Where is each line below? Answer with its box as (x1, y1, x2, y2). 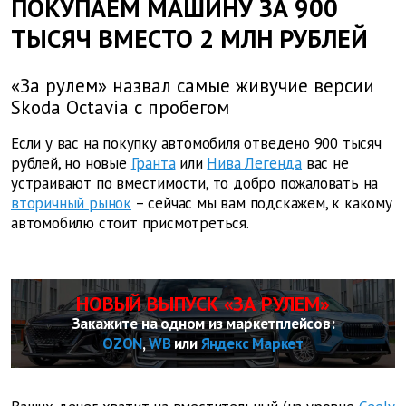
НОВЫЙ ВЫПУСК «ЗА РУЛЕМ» (76, 291, 330, 317)
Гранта (130, 153, 176, 174)
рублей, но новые (11, 153, 127, 174)
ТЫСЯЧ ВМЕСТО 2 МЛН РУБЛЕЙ (11, 22, 368, 55)
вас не (302, 153, 349, 174)
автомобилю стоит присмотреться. (11, 213, 249, 234)
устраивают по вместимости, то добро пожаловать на (11, 173, 379, 194)
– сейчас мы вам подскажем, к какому (131, 193, 392, 214)
